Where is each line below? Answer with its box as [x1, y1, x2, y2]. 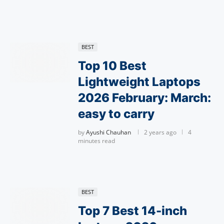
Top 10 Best [78, 58, 146, 73]
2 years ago [144, 128, 176, 136]
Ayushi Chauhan [86, 128, 131, 136]
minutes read [78, 136, 115, 145]
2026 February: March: [78, 90, 211, 105]
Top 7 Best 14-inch [78, 203, 187, 218]
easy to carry [78, 106, 154, 121]
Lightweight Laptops [78, 74, 200, 89]
